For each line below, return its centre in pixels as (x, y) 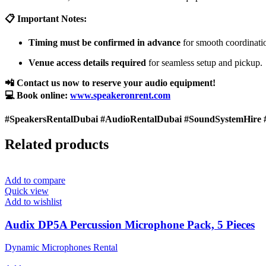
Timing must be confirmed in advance (104, 43)
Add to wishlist (33, 202)
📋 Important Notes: (46, 19)
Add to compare (35, 180)
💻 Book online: (37, 96)
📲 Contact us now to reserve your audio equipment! (110, 83)
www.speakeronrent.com (120, 96)
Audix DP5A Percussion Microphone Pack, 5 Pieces (130, 224)
